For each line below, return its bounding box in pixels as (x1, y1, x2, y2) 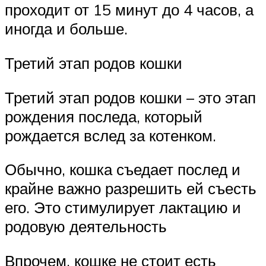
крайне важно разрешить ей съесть (5, 179, 256, 198)
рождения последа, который (5, 106, 202, 126)
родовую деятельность (5, 217, 167, 236)
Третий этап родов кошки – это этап (5, 87, 256, 107)
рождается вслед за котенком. (5, 125, 216, 145)
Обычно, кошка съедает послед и (5, 160, 240, 179)
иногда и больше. (5, 19, 128, 39)
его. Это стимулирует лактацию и (5, 198, 241, 217)
